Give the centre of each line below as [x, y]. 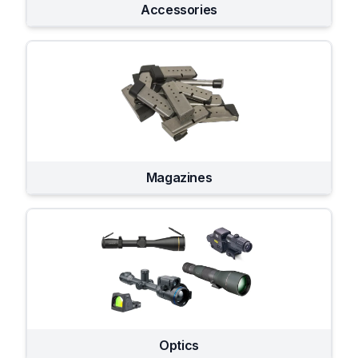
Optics [179, 345]
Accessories [179, 10]
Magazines [179, 177]
